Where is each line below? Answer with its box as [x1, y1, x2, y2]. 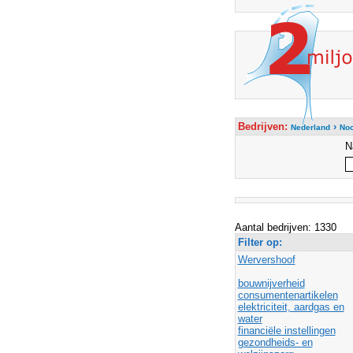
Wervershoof [237, 254, 295, 266]
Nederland [290, 123, 330, 132]
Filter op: [237, 236, 285, 248]
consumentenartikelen [237, 289, 338, 301]
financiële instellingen [237, 325, 336, 336]
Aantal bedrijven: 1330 [234, 221, 336, 233]
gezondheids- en [237, 336, 313, 348]
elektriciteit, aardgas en [237, 301, 344, 313]
